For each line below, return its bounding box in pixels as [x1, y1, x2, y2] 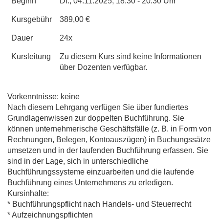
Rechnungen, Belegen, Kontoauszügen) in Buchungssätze [7, 135, 211, 144]
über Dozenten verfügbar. [60, 63, 147, 71]
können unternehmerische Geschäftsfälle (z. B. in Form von [7, 124, 212, 133]
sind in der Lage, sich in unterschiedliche [7, 156, 149, 165]
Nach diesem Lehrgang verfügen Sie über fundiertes [7, 103, 188, 111]
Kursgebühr [11, 15, 52, 23]
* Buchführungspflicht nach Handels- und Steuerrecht [7, 199, 191, 208]
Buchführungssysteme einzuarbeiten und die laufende [7, 167, 194, 176]
